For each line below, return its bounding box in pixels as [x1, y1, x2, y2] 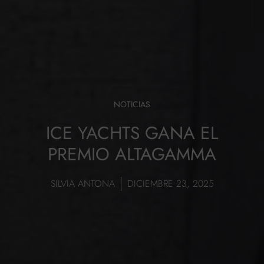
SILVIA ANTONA [50, 177, 115, 191]
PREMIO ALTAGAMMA [48, 141, 216, 167]
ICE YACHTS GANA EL [45, 120, 219, 146]
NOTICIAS [114, 98, 150, 111]
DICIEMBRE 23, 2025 [127, 177, 214, 191]
